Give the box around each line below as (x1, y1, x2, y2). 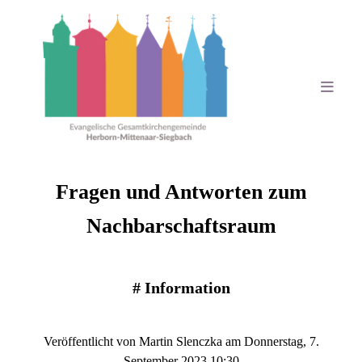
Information (144, 278, 230, 297)
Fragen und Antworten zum (55, 179, 307, 204)
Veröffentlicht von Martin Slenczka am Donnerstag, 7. (43, 334, 319, 348)
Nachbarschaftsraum (86, 213, 276, 238)
